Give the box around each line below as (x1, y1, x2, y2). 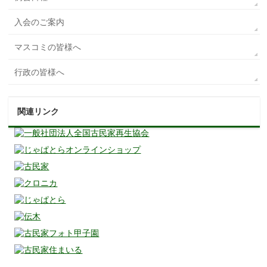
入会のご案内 (14, 17, 65, 27)
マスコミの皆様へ (14, 42, 82, 52)
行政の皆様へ (14, 67, 65, 77)
